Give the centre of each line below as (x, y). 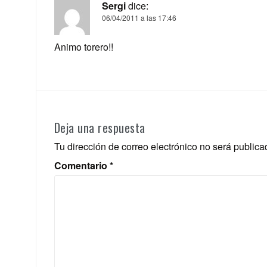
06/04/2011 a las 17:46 (139, 17)
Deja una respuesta (100, 127)
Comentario (82, 165)
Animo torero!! (83, 46)
